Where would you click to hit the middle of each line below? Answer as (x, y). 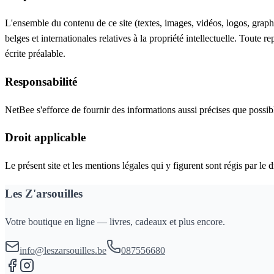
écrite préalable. (35, 54)
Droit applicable (45, 138)
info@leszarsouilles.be (63, 250)
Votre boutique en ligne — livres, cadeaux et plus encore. (115, 221)
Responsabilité (41, 81)
